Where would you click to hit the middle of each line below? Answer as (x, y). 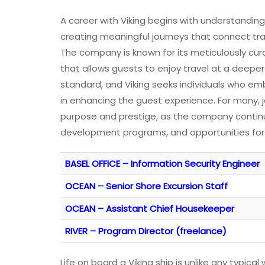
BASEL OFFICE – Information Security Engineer (162, 164)
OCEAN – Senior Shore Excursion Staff (146, 186)
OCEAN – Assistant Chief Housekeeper (150, 209)
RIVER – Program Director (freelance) (146, 231)
